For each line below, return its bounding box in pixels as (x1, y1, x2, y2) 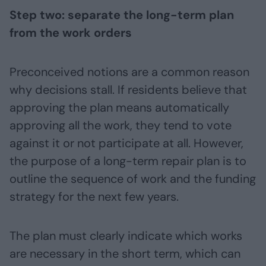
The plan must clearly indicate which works (9, 228, 242, 244)
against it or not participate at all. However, (9, 135, 243, 151)
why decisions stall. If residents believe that (9, 82, 247, 98)
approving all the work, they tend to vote (9, 118, 232, 134)
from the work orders (9, 25, 132, 41)
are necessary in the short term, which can (9, 246, 240, 262)
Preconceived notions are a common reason (9, 64, 249, 80)
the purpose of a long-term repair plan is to (9, 153, 246, 169)
